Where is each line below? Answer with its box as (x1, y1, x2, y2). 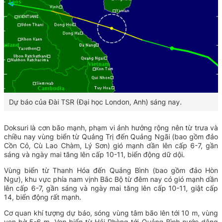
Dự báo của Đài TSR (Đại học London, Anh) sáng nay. (9, 97, 182, 106)
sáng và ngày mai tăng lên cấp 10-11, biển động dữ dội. (4, 150, 185, 159)
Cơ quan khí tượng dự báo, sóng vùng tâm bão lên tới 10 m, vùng (4, 208, 218, 217)
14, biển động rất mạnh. (4, 192, 81, 201)
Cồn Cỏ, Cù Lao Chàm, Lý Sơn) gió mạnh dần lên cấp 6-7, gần (4, 141, 218, 150)
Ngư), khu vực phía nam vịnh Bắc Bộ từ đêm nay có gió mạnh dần (4, 174, 218, 183)
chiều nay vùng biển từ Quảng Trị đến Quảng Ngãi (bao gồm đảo (4, 132, 218, 141)
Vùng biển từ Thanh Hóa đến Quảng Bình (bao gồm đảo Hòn (4, 166, 218, 174)
